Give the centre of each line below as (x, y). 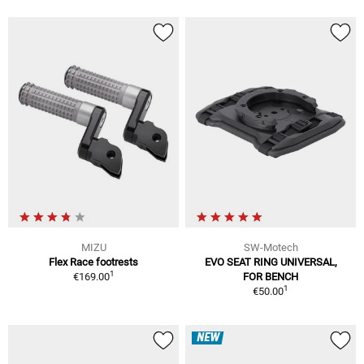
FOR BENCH (271, 276)
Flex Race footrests (93, 262)
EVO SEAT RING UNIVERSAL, (271, 262)
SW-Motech (271, 247)
